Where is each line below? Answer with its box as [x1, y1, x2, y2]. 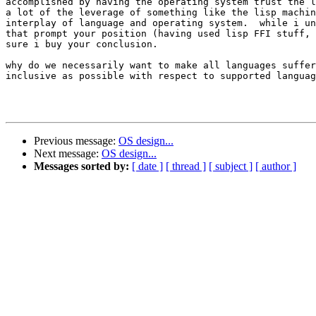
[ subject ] [209, 160, 253, 173]
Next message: [34, 147, 102, 160]
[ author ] [255, 160, 296, 173]
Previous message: [34, 135, 119, 147]
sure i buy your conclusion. [6, 39, 158, 50]
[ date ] [132, 160, 163, 173]
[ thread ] [166, 160, 206, 173]
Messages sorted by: [34, 160, 129, 173]
